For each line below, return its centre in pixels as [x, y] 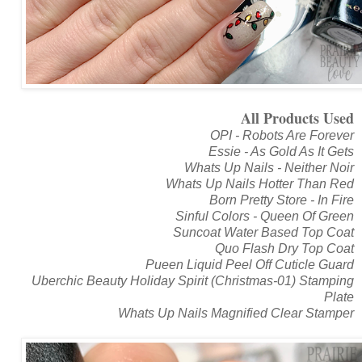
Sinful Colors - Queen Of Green [265, 216]
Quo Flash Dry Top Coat [284, 248]
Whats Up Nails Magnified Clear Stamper [236, 313]
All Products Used [297, 118]
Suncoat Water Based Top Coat [263, 232]
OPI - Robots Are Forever [282, 135]
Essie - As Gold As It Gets [281, 151]
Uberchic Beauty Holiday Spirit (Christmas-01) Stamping [193, 280]
